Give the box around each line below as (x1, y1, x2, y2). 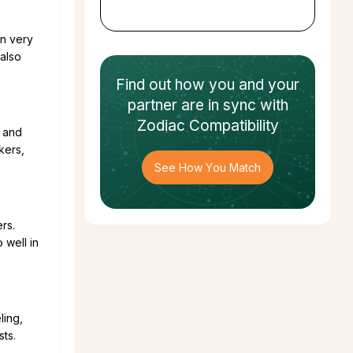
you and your (209, 75, 299, 94)
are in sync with (176, 95, 288, 114)
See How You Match (154, 160, 262, 174)
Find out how (116, 75, 209, 94)
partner (127, 95, 177, 114)
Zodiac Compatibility (136, 116, 279, 135)
